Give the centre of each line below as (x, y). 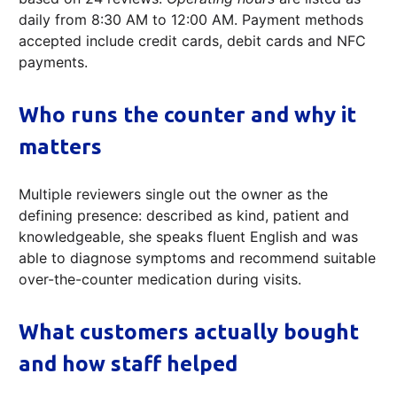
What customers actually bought (189, 332)
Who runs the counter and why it (187, 115)
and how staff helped (128, 364)
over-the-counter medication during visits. (160, 280)
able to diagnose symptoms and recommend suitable (197, 258)
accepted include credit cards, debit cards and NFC (192, 41)
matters (60, 147)
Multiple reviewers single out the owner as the (173, 195)
